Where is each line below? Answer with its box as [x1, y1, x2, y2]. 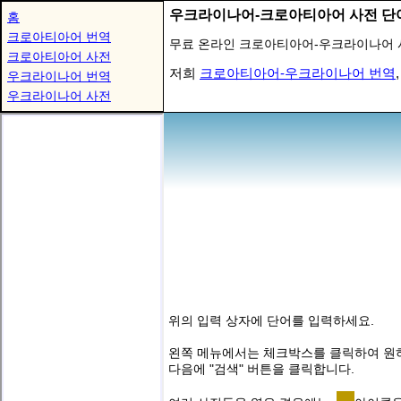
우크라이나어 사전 [7, 89, 111, 103]
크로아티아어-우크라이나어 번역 [200, 65, 396, 81]
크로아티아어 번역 [7, 30, 111, 44]
